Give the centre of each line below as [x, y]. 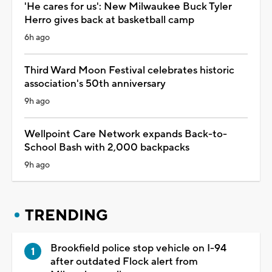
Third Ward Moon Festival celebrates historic [129, 70]
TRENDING [66, 215]
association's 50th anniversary [95, 83]
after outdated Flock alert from [124, 261]
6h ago [37, 37]
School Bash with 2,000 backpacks [107, 147]
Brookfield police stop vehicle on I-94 [138, 248]
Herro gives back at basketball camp [109, 20]
